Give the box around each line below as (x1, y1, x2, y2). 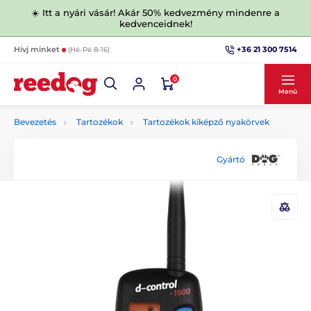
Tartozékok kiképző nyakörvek (143, 117, 269, 127)
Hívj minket (14, 44, 62, 54)
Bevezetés (14, 117, 56, 127)
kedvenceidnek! (119, 18, 192, 29)
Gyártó (217, 153, 245, 165)
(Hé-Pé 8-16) (68, 45, 110, 54)
